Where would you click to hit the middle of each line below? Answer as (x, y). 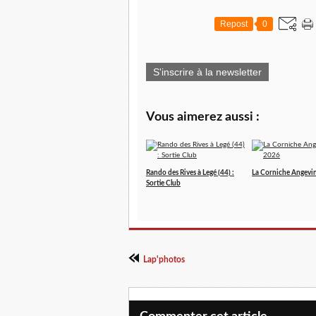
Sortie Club (163, 183)
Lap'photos (164, 260)
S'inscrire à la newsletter (207, 72)
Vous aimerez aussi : (203, 117)
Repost (234, 24)
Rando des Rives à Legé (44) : (190, 173)
